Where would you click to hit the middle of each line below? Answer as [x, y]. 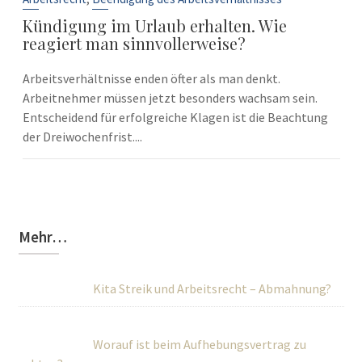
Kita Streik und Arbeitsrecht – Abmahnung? [212, 288]
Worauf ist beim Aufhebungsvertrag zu [199, 344]
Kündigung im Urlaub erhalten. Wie [154, 25]
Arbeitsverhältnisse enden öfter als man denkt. [151, 78]
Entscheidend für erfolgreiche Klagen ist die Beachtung [175, 117]
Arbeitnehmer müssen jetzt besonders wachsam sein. [170, 98]
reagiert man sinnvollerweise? [134, 43]
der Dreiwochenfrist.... [82, 137]
